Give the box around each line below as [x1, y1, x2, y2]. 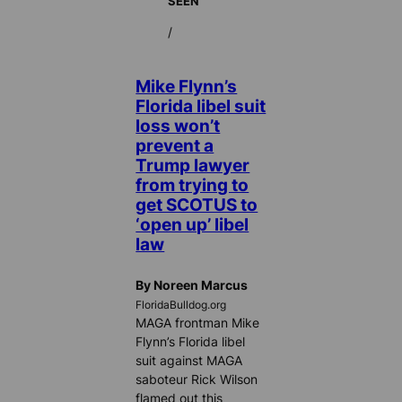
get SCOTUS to [135, 194, 258, 214]
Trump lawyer [135, 154, 250, 175]
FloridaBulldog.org [135, 299, 227, 312]
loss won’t [135, 115, 221, 135]
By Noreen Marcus [135, 277, 249, 293]
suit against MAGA [135, 353, 243, 369]
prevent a [135, 135, 214, 155]
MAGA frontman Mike [135, 315, 260, 331]
